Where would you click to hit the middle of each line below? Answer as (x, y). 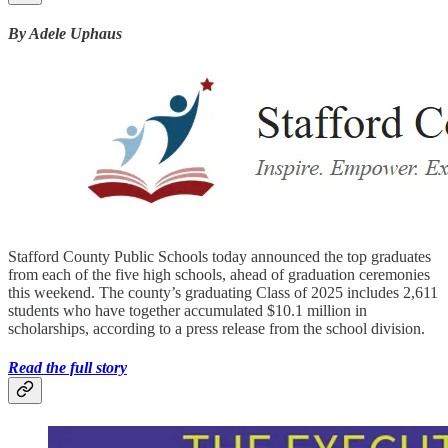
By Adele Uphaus (65, 33)
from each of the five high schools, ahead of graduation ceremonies (219, 274)
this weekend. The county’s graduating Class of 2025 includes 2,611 (223, 292)
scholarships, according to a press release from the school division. (216, 328)
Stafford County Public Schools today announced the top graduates (219, 256)
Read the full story (67, 368)
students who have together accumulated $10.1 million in (187, 310)
